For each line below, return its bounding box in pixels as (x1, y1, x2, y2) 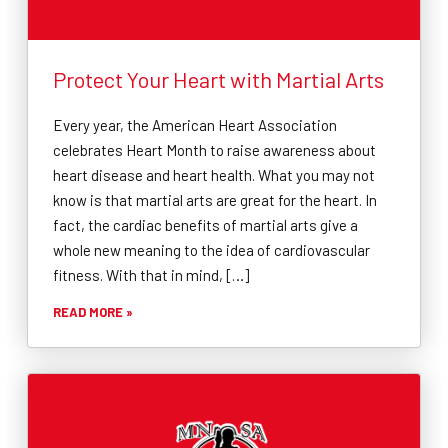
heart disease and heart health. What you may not (53, 165, 375, 184)
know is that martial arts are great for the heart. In (53, 190, 377, 209)
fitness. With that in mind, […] (53, 265, 249, 284)
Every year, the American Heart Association (53, 115, 337, 134)
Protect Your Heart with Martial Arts (53, 65, 384, 92)
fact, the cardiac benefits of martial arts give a (53, 215, 358, 234)
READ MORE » (53, 303, 133, 320)
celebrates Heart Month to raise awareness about (53, 140, 376, 159)
